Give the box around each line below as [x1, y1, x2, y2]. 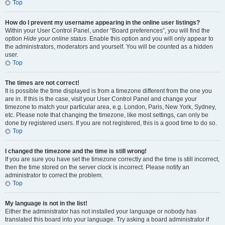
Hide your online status [24, 35, 86, 42]
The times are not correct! [5, 79, 79, 86]
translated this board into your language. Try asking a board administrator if [5, 216, 209, 223]
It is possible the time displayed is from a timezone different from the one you [5, 87, 212, 94]
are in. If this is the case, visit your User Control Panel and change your [5, 95, 197, 102]
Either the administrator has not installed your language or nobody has [5, 208, 196, 215]
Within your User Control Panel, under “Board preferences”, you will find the [5, 27, 210, 34]
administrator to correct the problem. [5, 172, 103, 179]
